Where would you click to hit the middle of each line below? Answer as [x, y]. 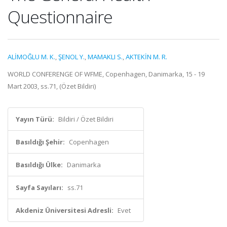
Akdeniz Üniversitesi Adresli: [65, 210]
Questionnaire [60, 17]
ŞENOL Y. [71, 57]
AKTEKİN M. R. [146, 57]
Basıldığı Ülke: [39, 165]
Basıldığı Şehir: [40, 142]
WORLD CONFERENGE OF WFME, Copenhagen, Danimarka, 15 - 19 [106, 74]
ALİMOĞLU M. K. [31, 57]
